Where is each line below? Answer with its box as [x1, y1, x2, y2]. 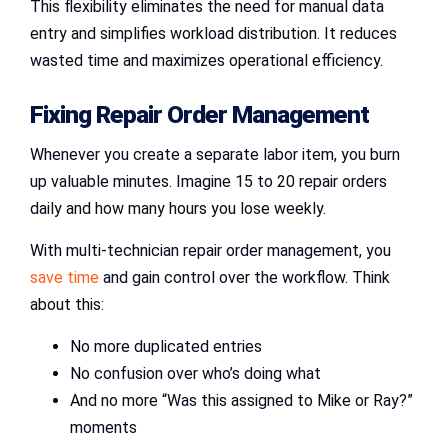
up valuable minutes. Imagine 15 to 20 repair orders [30, 171, 387, 191]
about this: [30, 294, 104, 314]
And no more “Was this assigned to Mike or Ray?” [70, 390, 413, 410]
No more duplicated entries [70, 336, 262, 356]
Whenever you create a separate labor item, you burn [30, 144, 400, 164]
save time [30, 267, 99, 287]
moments [70, 417, 137, 437]
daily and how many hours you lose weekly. [30, 198, 326, 218]
